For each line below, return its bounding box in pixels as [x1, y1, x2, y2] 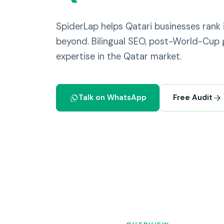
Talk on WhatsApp [78, 92, 146, 103]
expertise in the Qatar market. [56, 50, 181, 63]
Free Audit [172, 92, 212, 103]
